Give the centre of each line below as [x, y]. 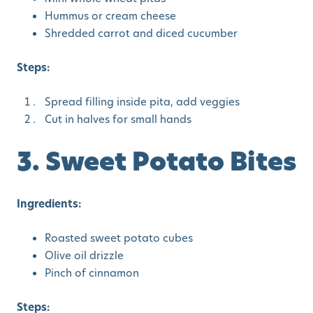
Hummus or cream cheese [110, 16]
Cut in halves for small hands [118, 119]
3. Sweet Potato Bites [156, 162]
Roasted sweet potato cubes [119, 238]
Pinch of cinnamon [92, 273]
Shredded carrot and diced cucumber [141, 34]
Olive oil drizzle [84, 256]
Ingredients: [49, 204]
